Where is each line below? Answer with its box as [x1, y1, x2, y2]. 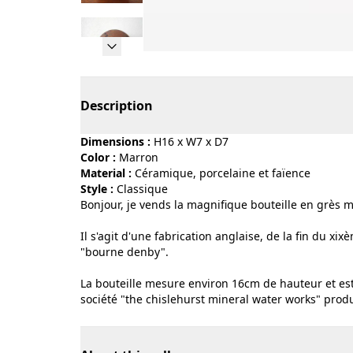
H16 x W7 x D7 [154, 134, 229, 149]
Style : [80, 181, 113, 196]
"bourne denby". [80, 244, 169, 259]
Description [80, 97, 153, 114]
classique [124, 181, 168, 196]
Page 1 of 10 [143, 51, 216, 69]
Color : [80, 150, 116, 165]
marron [129, 150, 158, 165]
